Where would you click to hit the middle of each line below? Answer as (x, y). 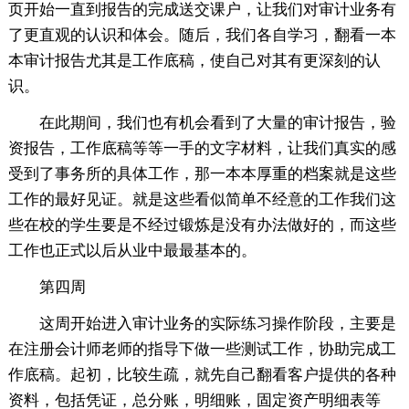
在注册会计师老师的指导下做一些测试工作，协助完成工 (202, 350)
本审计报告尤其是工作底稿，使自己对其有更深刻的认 (194, 61)
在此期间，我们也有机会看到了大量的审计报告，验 (217, 123)
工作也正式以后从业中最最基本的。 (132, 251)
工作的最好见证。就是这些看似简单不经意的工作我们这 (202, 200)
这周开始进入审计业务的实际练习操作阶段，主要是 (217, 324)
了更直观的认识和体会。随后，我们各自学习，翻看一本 (202, 36)
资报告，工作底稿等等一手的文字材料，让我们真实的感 (202, 149)
